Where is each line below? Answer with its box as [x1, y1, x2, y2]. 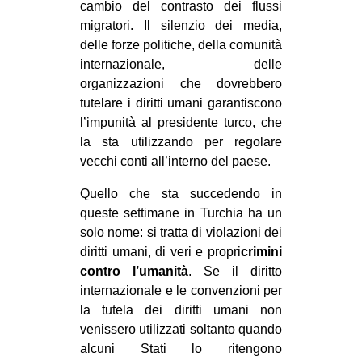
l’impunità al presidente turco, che [80, 116, 282, 130]
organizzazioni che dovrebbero [80, 77, 282, 91]
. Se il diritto [188, 264, 282, 279]
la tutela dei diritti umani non [80, 303, 282, 318]
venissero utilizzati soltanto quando [80, 322, 282, 337]
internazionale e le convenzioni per [80, 284, 282, 298]
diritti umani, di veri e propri [80, 245, 241, 259]
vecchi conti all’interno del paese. [80, 154, 271, 169]
